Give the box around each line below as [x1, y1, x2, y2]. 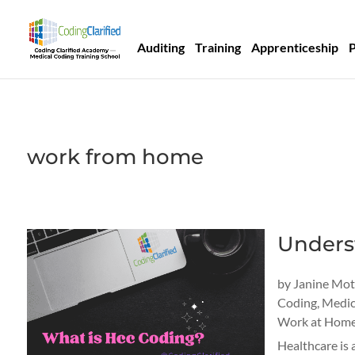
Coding [277, 295, 317, 311]
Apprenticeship [251, 39, 339, 55]
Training [195, 39, 242, 55]
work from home [26, 143, 204, 170]
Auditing [137, 39, 185, 55]
